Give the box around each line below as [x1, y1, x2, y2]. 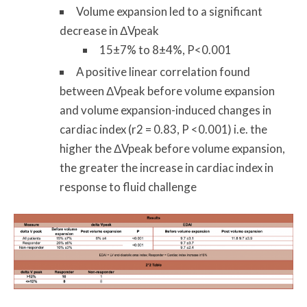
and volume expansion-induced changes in [60, 102, 272, 117]
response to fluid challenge [60, 179, 197, 194]
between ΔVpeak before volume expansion [60, 83, 275, 98]
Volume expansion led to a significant [76, 4, 263, 19]
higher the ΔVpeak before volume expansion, [60, 140, 286, 156]
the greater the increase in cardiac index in [60, 160, 274, 175]
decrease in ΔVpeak [60, 23, 160, 38]
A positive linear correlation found [76, 64, 251, 79]
